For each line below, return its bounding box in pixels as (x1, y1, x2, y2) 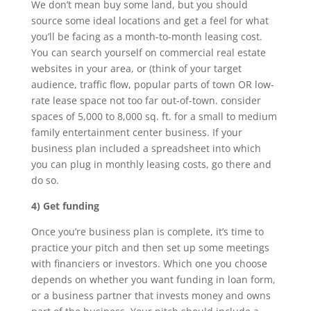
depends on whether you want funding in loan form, (31, 273, 276, 286)
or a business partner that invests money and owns (31, 289, 271, 302)
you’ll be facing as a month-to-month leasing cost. (31, 30, 262, 43)
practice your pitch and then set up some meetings (31, 241, 269, 254)
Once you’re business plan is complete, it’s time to (31, 225, 264, 238)
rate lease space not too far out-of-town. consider (31, 94, 261, 107)
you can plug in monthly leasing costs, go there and (31, 158, 271, 171)
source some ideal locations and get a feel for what (31, 14, 269, 27)
